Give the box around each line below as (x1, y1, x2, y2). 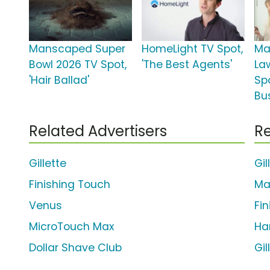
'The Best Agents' (142, 57, 233, 72)
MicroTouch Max (29, 219, 114, 234)
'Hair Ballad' (29, 73, 89, 88)
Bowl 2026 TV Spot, (29, 57, 127, 72)
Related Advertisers (29, 121, 167, 142)
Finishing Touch (29, 177, 110, 192)
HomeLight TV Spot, (142, 42, 243, 57)
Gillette (29, 156, 66, 171)
